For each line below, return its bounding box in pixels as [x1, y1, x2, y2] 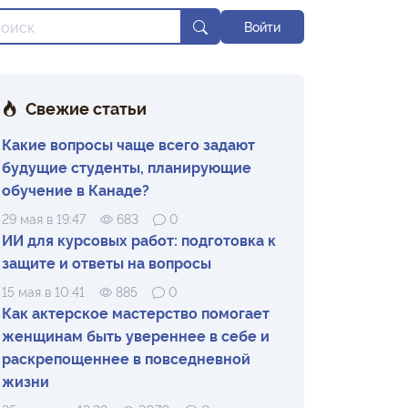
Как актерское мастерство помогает [2, 302, 270, 322]
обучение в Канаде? [2, 179, 149, 199]
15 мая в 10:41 [2, 282, 85, 300]
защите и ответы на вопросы [2, 252, 211, 272]
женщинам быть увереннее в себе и [2, 325, 270, 345]
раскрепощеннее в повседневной [2, 348, 250, 368]
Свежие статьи [25, 97, 147, 118]
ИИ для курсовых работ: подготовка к [2, 229, 276, 250]
